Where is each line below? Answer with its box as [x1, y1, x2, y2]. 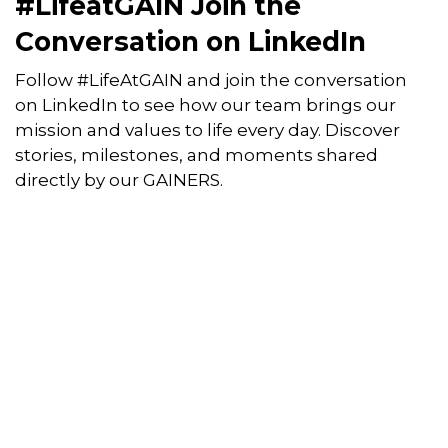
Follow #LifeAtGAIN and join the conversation [15, 70, 407, 91]
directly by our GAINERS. [15, 170, 223, 191]
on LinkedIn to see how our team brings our [15, 95, 396, 116]
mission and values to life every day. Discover [15, 120, 400, 141]
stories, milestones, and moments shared [15, 145, 378, 166]
